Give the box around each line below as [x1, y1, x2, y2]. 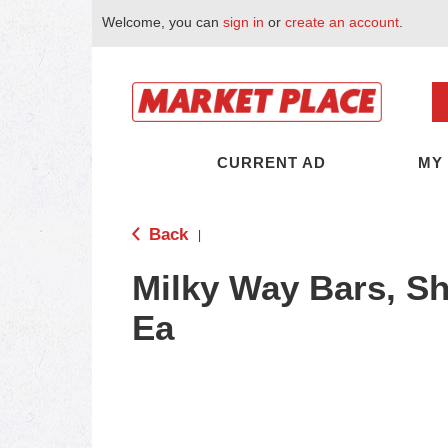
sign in [223, 14, 264, 30]
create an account [285, 14, 399, 30]
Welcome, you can [102, 14, 223, 30]
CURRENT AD [217, 154, 326, 171]
